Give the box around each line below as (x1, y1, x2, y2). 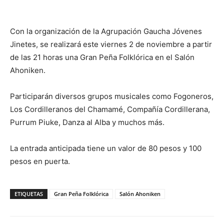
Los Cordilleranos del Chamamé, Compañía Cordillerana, (10, 104, 210, 114)
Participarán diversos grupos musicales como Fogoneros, (10, 91, 213, 101)
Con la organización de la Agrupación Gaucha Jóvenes (10, 26, 202, 36)
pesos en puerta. (10, 156, 70, 166)
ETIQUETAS (14, 190, 43, 197)
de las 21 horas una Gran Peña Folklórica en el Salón (10, 52, 194, 62)
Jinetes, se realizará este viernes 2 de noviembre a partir (10, 39, 212, 49)
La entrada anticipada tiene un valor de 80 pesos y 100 (10, 143, 201, 153)
